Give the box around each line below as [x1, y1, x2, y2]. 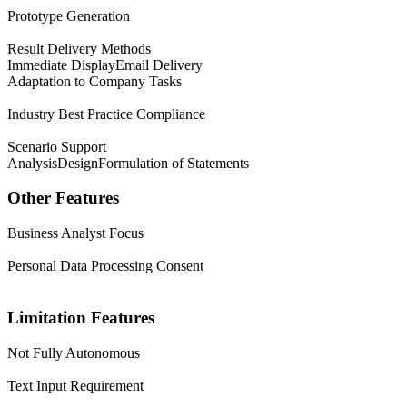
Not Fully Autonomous [7, 344, 140, 361]
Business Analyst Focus [7, 225, 144, 242]
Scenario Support [7, 138, 106, 154]
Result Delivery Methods [7, 40, 151, 56]
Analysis [7, 154, 57, 171]
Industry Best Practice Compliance [7, 105, 205, 122]
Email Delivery [115, 56, 203, 73]
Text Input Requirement [7, 377, 144, 393]
